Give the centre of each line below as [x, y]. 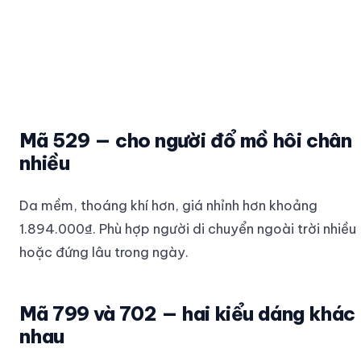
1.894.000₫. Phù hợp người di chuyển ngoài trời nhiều [188, 228]
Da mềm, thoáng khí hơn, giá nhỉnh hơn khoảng [168, 205]
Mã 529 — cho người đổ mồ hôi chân [186, 140]
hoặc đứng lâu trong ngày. [104, 252]
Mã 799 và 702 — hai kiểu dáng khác [187, 313]
